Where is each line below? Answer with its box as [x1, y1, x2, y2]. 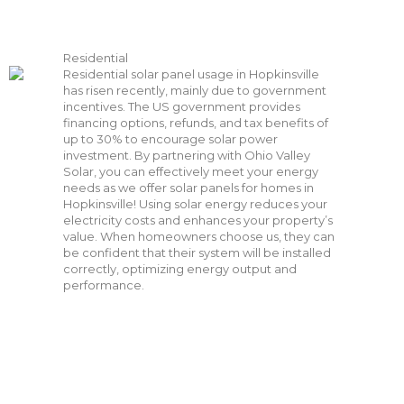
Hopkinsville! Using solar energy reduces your [63, 196, 327, 211]
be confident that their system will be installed [63, 244, 331, 260]
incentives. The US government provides [63, 98, 300, 114]
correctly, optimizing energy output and [63, 261, 297, 276]
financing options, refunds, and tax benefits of [63, 115, 328, 130]
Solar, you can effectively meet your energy [63, 163, 318, 179]
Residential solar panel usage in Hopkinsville [63, 66, 319, 81]
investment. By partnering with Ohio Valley [63, 147, 310, 162]
